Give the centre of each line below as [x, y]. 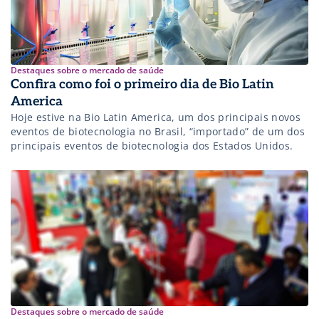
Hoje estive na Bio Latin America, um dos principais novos [156, 117]
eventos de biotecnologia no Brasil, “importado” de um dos [158, 131]
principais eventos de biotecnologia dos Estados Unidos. [152, 145]
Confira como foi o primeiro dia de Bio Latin [142, 84]
